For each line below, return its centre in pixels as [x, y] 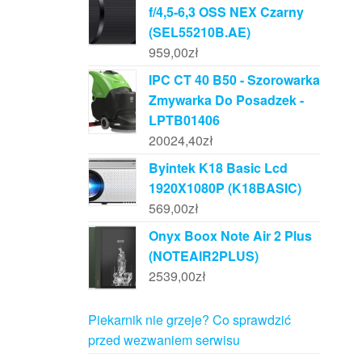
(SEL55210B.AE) [199, 32]
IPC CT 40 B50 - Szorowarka [234, 80]
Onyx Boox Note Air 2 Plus [230, 236]
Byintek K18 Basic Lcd [218, 168]
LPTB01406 [184, 120]
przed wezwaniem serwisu [164, 339]
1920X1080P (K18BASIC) [225, 188]
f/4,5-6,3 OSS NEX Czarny [226, 12]
